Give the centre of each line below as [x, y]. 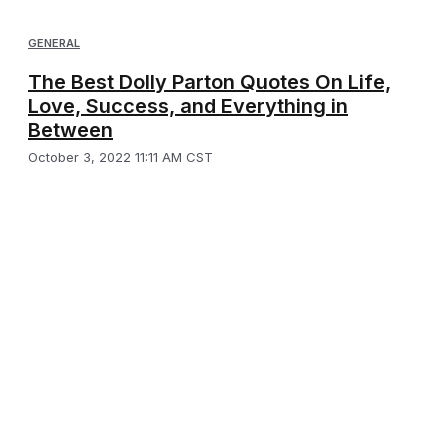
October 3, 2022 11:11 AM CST [120, 157]
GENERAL [54, 43]
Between [70, 130]
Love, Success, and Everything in [188, 106]
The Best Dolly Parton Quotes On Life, [209, 82]
